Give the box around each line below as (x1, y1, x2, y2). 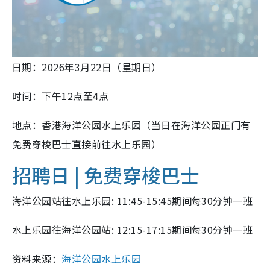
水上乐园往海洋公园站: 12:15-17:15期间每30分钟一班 (12, 222, 253, 237)
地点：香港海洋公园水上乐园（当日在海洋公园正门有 (12, 118, 251, 133)
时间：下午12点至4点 (12, 89, 109, 104)
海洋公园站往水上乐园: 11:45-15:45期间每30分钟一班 (12, 193, 253, 209)
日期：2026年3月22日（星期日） (12, 60, 162, 75)
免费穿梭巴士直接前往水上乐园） (12, 137, 162, 152)
